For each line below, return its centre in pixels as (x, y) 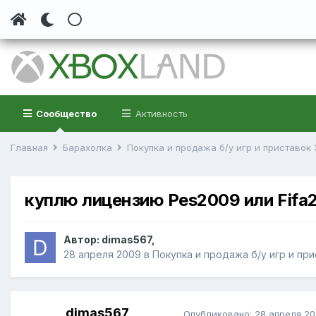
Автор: (83, 240)
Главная (31, 147)
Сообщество (65, 114)
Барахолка (89, 147)
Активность (160, 114)
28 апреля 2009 (102, 255)
